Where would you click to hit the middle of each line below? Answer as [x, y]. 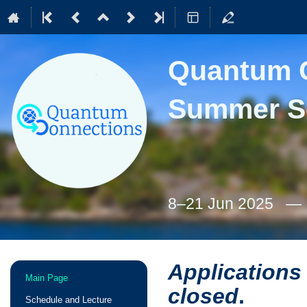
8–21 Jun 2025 [223, 204]
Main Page [46, 278]
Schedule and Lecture [68, 299]
